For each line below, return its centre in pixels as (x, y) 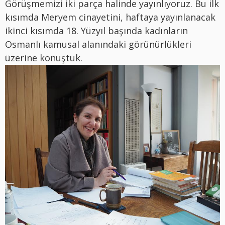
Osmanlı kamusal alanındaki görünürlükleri (98, 44)
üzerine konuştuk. (44, 58)
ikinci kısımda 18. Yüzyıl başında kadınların (96, 30)
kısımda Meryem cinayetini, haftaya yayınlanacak (110, 17)
